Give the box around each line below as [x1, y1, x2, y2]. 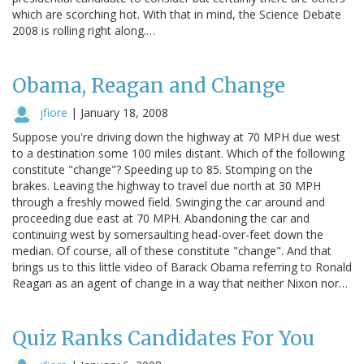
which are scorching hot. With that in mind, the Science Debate [12, 6, 341, 22]
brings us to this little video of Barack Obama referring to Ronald [12, 258, 352, 275]
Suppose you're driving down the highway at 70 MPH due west [12, 128, 340, 145]
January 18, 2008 [80, 104, 168, 120]
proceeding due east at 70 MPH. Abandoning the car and [12, 210, 310, 226]
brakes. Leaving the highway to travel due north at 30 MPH [12, 177, 321, 193]
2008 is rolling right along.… [12, 22, 155, 38]
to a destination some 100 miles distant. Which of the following [12, 145, 344, 161]
